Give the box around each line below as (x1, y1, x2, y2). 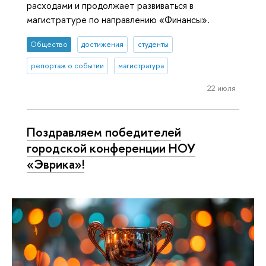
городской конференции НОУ (27, 140, 195, 157)
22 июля (207, 82, 236, 93)
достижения (81, 39, 123, 50)
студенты (137, 39, 169, 50)
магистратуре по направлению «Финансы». (27, 13, 210, 27)
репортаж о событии (31, 61, 104, 71)
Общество (30, 39, 68, 50)
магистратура (118, 61, 164, 71)
